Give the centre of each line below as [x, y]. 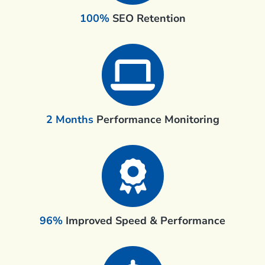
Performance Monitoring [158, 119]
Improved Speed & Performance [144, 220]
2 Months [71, 119]
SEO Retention [149, 18]
